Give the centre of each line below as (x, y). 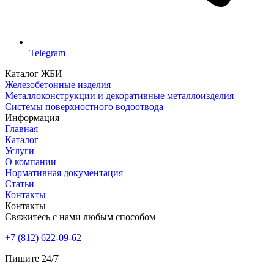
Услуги (20, 150)
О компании (31, 161)
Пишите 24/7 (32, 258)
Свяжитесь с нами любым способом (80, 217)
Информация (32, 117)
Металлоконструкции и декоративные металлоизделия (119, 95)
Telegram (47, 53)
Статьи (20, 183)
